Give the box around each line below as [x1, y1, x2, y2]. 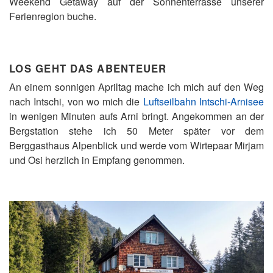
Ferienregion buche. [9, 9, 99, 23]
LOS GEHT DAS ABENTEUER [9, 61, 167, 76]
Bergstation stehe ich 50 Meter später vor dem [9, 124, 264, 138]
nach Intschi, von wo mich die [9, 94, 143, 108]
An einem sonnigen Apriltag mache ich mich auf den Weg [9, 80, 264, 94]
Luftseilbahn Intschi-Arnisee [143, 94, 264, 108]
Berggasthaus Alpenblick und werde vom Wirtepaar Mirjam [9, 138, 264, 152]
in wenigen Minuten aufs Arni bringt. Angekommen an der [9, 109, 264, 123]
